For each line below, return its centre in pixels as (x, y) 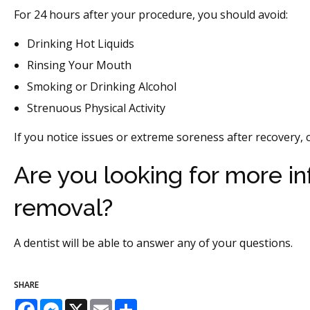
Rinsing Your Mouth (80, 65)
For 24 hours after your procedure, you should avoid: (151, 14)
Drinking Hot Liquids (81, 43)
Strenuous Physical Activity (97, 108)
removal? (63, 208)
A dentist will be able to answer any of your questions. (153, 243)
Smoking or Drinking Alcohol (102, 86)
